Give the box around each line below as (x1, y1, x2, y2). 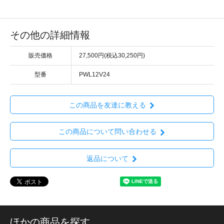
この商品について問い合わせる (58, 127, 156, 136)
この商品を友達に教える (68, 101, 146, 109)
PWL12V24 (79, 70, 110, 78)
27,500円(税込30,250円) (79, 51, 145, 59)
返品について (86, 154, 128, 162)
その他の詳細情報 (10, 29, 90, 40)
